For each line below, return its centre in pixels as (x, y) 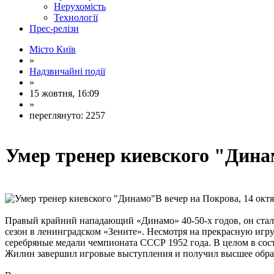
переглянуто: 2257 (67, 115)
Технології (76, 17)
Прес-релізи (54, 28)
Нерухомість (80, 6)
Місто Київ (53, 49)
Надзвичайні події (67, 71)
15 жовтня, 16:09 (64, 93)
